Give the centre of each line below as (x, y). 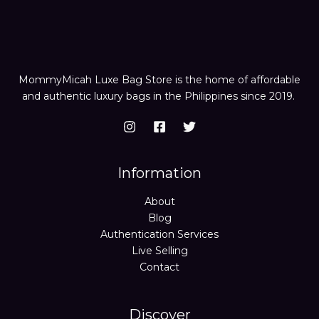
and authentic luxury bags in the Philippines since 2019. (159, 96)
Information (159, 173)
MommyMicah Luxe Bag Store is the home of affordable (159, 80)
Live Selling (159, 251)
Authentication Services (159, 235)
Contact (159, 267)
